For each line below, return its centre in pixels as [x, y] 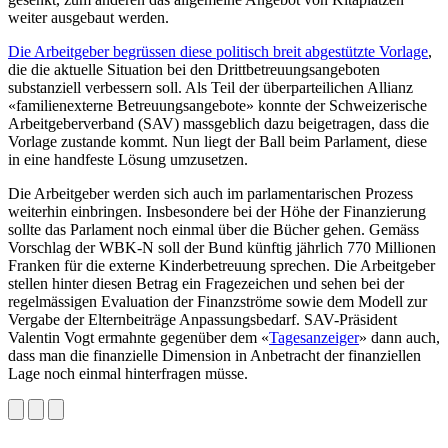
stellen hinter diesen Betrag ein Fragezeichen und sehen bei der [206, 283]
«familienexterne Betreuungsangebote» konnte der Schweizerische [217, 105]
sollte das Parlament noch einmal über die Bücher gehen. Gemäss [213, 229]
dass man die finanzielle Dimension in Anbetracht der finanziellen [214, 355]
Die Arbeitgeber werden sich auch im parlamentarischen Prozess [210, 193]
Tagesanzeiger [314, 337]
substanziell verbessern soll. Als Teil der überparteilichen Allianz [210, 87]
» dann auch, [399, 337]
